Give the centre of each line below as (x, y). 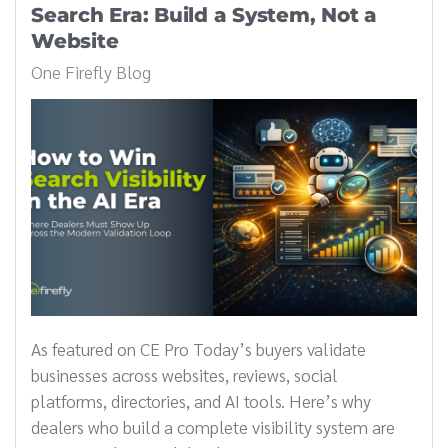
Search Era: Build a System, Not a (204, 14)
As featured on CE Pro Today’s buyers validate (198, 348)
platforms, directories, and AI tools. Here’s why (201, 400)
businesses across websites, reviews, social (184, 374)
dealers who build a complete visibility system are (213, 426)
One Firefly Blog (91, 71)
